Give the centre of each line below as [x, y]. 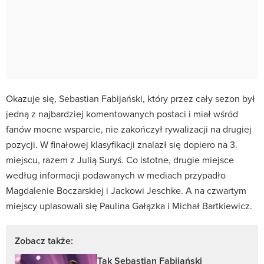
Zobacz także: [44, 240]
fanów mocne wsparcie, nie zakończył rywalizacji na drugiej [129, 129]
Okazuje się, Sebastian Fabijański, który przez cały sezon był [131, 98]
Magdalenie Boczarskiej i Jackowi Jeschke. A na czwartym [126, 190]
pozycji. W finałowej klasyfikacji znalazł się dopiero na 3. [122, 144]
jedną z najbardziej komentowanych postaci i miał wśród [122, 113]
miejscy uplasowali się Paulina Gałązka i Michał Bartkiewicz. [129, 205]
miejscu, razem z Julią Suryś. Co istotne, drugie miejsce [120, 159]
